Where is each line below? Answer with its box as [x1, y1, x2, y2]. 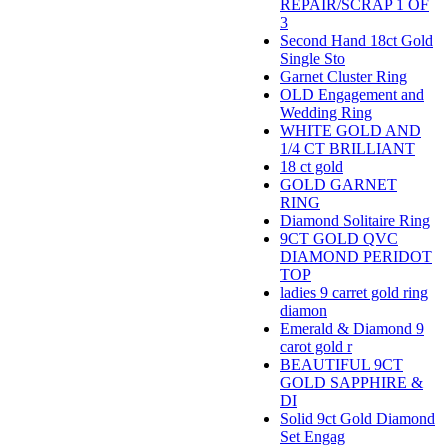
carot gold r [280, 338, 352, 356]
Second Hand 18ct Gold [280, 32, 433, 50]
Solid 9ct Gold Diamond [280, 410, 435, 428]
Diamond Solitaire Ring [280, 212, 430, 230]
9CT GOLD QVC [280, 230, 398, 248]
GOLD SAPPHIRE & [280, 374, 423, 392]
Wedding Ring [280, 104, 372, 122]
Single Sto [280, 50, 345, 68]
